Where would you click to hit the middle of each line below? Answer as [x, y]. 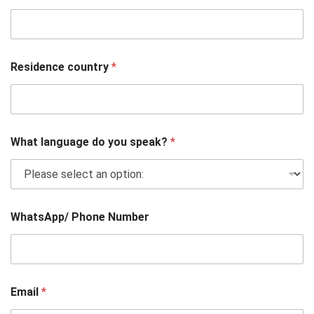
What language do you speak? [91, 142]
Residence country [61, 67]
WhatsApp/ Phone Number [80, 217]
